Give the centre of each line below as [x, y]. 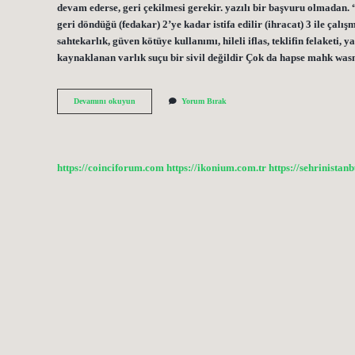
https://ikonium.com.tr [216, 168]
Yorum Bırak [204, 101]
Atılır [144, 145]
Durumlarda [156, 123]
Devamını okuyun [105, 101]
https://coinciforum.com [111, 168]
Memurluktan [158, 134]
